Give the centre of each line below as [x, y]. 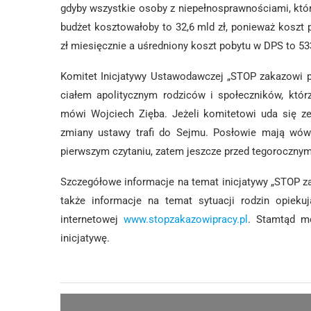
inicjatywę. [85, 238]
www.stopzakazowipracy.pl [185, 219]
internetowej [92, 219]
